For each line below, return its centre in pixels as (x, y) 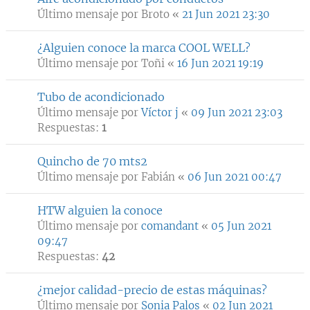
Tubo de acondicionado (101, 97)
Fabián (158, 177)
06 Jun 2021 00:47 (235, 177)
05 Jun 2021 (241, 226)
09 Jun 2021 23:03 (237, 112)
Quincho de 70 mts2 (92, 161)
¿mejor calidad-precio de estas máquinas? (152, 290)
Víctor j (160, 112)
